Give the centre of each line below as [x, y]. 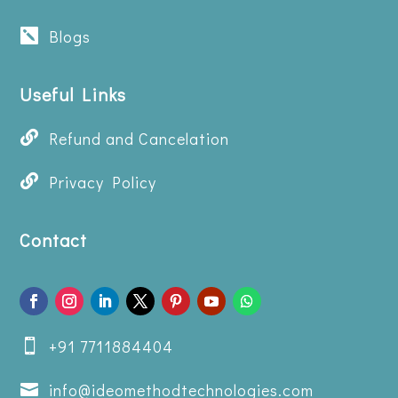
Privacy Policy [102, 182]
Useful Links [73, 94]
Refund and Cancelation [139, 138]
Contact [54, 239]
